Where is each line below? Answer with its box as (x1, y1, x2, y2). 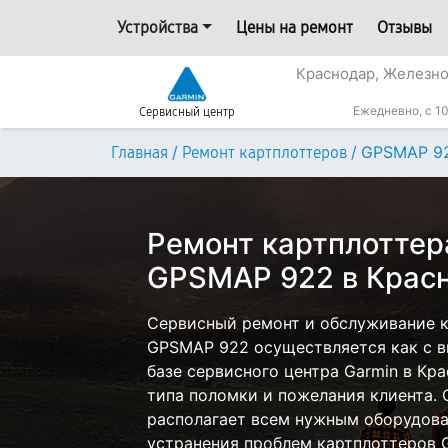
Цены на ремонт (235, 18, 353, 37)
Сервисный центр (139, 105, 235, 119)
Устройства (117, 18, 198, 37)
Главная (111, 143, 168, 162)
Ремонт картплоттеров (182, 143, 347, 162)
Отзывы (376, 18, 432, 37)
